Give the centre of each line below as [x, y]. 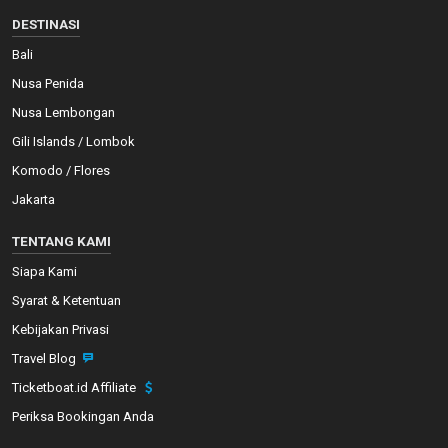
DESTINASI [46, 24]
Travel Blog [45, 359]
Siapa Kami [44, 272]
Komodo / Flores [61, 171]
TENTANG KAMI [61, 241]
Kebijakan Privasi [60, 330]
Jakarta [33, 200]
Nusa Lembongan [63, 113]
